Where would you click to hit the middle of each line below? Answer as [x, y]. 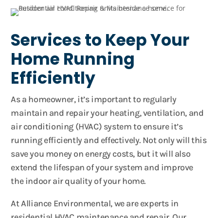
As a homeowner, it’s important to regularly [94, 99]
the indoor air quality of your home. [78, 181]
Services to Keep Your [100, 40]
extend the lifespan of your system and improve [102, 167]
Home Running [73, 59]
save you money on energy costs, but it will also [101, 154]
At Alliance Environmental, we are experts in [95, 203]
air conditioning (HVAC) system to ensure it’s [97, 127]
